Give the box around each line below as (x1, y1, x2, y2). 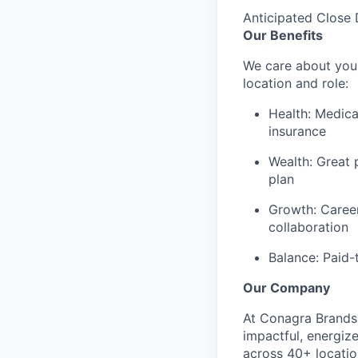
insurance (268, 123, 326, 139)
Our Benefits (243, 27, 323, 43)
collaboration (268, 219, 348, 235)
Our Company (243, 280, 330, 296)
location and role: (243, 75, 348, 91)
